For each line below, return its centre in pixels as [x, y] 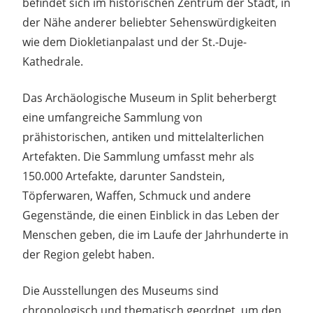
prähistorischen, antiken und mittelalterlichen [143, 137]
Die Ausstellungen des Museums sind [121, 290]
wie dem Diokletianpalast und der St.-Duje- [134, 42]
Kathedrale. [53, 61]
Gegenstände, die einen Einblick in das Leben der [151, 215]
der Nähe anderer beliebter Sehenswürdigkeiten [150, 22]
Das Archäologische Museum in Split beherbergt [150, 97]
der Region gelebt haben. [88, 254]
